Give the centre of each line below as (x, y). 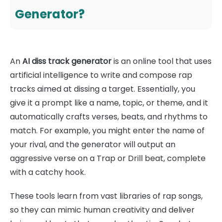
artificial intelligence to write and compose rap (101, 75)
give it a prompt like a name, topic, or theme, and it (109, 103)
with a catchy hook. (48, 172)
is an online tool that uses (162, 61)
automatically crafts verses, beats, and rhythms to (109, 117)
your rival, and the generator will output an (93, 144)
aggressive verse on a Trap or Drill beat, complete (108, 158)
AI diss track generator (67, 61)
